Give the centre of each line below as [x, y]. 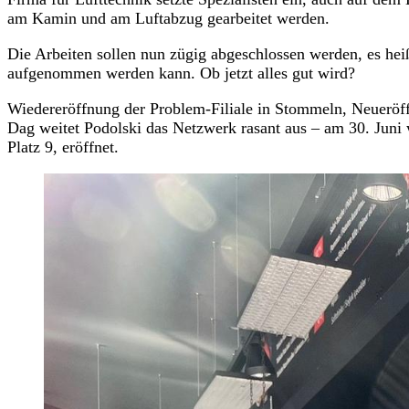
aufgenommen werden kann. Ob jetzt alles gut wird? [181, 73]
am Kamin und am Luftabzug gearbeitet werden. [168, 18]
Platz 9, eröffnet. [63, 147]
